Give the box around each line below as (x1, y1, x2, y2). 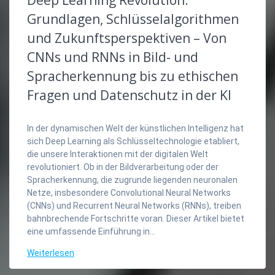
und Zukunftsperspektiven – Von (27, 29, 227, 47)
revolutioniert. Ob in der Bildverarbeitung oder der (27, 162, 219, 172)
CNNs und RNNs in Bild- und (27, 48, 198, 66)
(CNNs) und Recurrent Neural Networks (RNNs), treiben (27, 201, 241, 211)
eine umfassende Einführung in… (27, 227, 155, 237)
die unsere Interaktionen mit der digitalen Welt (27, 149, 208, 160)
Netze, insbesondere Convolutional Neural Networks (27, 188, 231, 198)
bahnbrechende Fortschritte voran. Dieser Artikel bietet (27, 214, 244, 224)
